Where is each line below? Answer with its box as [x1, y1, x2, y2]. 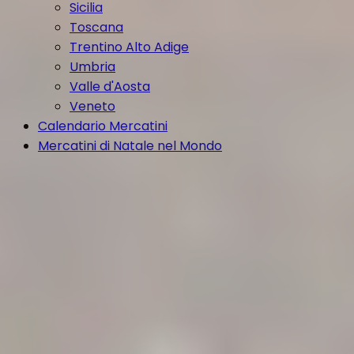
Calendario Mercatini [38, 117, 168, 135]
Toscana [70, 18, 123, 36]
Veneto [70, 97, 115, 115]
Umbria [70, 58, 115, 76]
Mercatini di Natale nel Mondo [38, 137, 222, 155]
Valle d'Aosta [70, 77, 150, 96]
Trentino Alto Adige [70, 38, 189, 56]
